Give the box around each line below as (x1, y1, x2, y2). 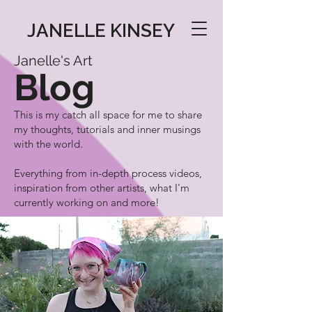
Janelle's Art (14, 52, 93, 69)
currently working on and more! (14, 196, 159, 209)
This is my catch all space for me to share (14, 108, 202, 121)
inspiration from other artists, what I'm (14, 181, 189, 194)
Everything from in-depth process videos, (14, 166, 202, 180)
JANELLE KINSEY (27, 20, 175, 41)
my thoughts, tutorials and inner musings (14, 123, 201, 136)
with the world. (14, 137, 86, 150)
